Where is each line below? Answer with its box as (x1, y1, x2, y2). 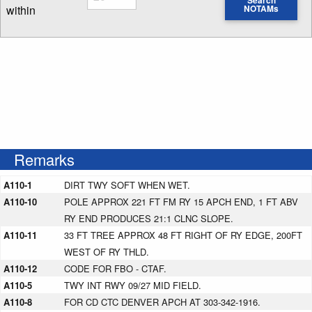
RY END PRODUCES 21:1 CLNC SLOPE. (64, 212, 233, 226)
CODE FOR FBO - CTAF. (64, 262, 166, 276)
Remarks (14, 148, 75, 171)
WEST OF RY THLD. (64, 245, 149, 259)
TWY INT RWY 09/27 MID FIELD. (64, 279, 201, 292)
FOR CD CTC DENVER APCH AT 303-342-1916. (64, 295, 260, 309)
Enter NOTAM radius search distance (86, 15, 237, 29)
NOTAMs (244, 2, 279, 15)
